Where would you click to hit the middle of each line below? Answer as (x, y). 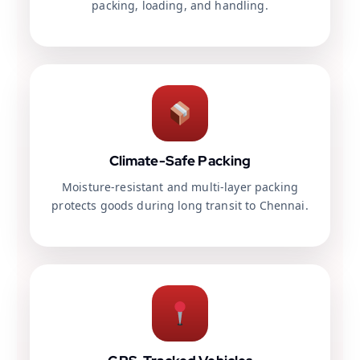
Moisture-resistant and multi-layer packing (180, 187)
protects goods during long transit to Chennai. (180, 206)
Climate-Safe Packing (180, 161)
